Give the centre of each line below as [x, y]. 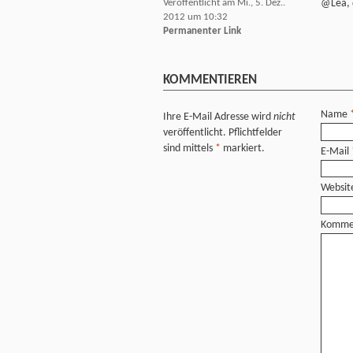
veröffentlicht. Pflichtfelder [223, 133]
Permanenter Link [202, 31]
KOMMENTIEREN [210, 80]
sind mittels [189, 149]
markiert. [243, 149]
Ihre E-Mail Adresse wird [218, 117]
